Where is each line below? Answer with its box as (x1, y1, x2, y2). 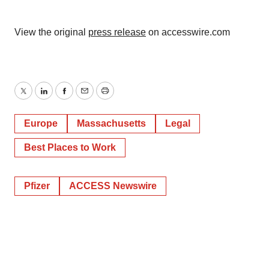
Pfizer (24, 181, 50, 191)
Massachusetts (77, 118, 146, 128)
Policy (14, 9, 41, 20)
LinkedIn (43, 92, 80, 103)
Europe (24, 118, 58, 128)
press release (88, 27, 146, 37)
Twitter (22, 92, 51, 103)
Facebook (63, 92, 106, 103)
